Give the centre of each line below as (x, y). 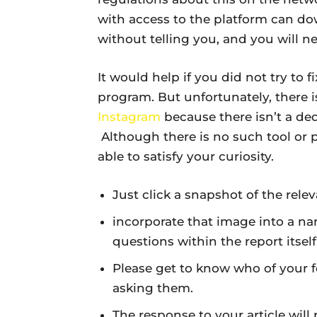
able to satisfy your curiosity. (186, 156)
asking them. (153, 288)
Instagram (129, 116)
